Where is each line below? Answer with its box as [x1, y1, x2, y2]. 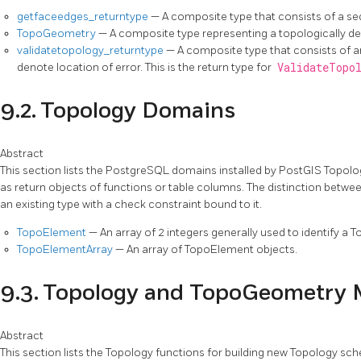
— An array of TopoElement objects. [115, 243, 297, 257]
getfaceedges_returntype [17, 9, 151, 23]
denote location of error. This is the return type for [17, 60, 274, 74]
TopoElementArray [17, 243, 115, 257]
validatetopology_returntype [17, 43, 166, 57]
